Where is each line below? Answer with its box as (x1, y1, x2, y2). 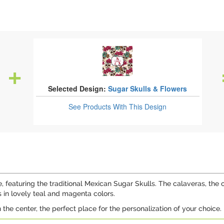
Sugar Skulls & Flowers (108, 83, 187, 93)
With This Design (113, 101, 167, 111)
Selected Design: (48, 83, 106, 93)
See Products (68, 101, 113, 111)
